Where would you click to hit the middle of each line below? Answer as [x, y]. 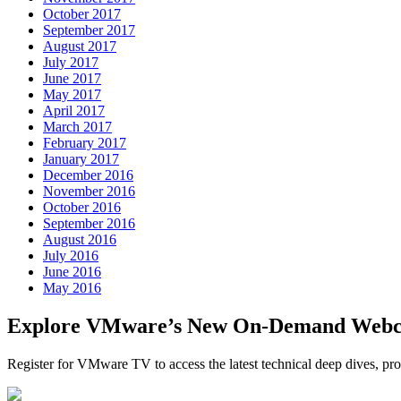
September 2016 [89, 223]
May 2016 [72, 288]
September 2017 [89, 30]
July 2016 [71, 256]
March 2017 [77, 127]
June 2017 [72, 78]
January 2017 [81, 159]
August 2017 [80, 46]
